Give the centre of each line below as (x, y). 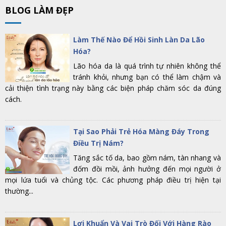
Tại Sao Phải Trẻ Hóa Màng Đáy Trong (142, 131)
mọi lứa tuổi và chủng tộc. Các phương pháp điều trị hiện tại (113, 180)
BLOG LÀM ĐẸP (39, 10)
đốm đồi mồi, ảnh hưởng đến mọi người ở (147, 169)
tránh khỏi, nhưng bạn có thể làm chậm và (147, 77)
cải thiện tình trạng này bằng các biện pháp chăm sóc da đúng (113, 88)
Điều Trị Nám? (99, 143)
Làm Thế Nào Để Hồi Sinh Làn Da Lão (139, 40)
